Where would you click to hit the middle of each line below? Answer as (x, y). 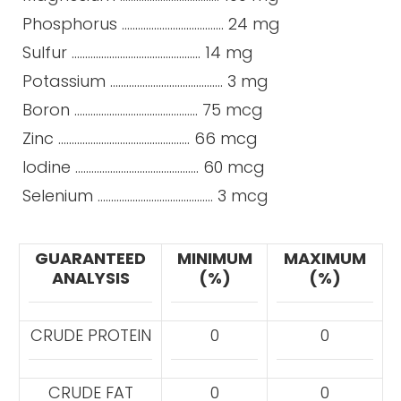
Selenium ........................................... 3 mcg (143, 195)
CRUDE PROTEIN (90, 335)
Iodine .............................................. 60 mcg (141, 166)
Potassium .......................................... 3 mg (143, 81)
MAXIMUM (325, 258)
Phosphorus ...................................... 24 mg (151, 23)
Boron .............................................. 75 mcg (141, 109)
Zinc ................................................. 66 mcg (138, 138)
